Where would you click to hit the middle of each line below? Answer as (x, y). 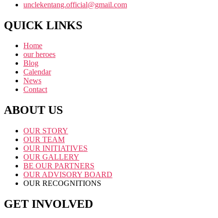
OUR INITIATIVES (55, 148)
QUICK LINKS (43, 25)
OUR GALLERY (51, 157)
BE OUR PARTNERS (59, 166)
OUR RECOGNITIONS (62, 183)
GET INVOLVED (48, 204)
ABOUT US (33, 110)
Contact (35, 90)
